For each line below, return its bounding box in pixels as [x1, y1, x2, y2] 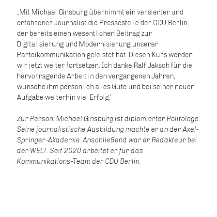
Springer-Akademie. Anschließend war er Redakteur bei [17, 136, 197, 144]
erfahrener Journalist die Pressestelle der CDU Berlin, [17, 19, 189, 27]
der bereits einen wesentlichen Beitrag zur [17, 30, 152, 38]
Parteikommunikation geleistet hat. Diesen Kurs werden [17, 51, 193, 59]
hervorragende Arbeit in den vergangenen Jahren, [17, 72, 175, 80]
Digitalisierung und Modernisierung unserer [17, 40, 158, 48]
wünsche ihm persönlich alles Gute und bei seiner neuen [17, 83, 195, 91]
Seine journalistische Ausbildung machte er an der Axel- [17, 125, 199, 134]
